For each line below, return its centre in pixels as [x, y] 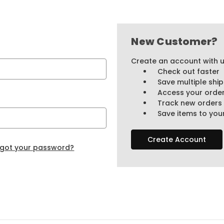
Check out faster [189, 71]
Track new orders [190, 103]
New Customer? [174, 41]
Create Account [177, 139]
